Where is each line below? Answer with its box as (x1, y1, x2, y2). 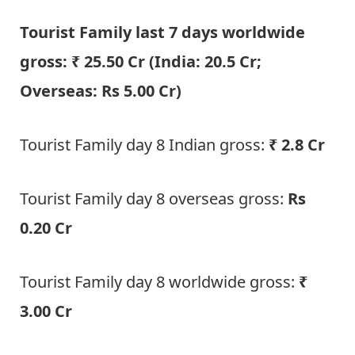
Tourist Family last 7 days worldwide (20, 21, 305, 44)
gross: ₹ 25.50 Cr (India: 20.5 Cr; (20, 51, 261, 73)
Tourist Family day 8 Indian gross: (20, 133, 269, 155)
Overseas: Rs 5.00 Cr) (20, 80, 181, 102)
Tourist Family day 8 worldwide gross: (20, 270, 299, 292)
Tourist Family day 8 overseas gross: (20, 187, 288, 209)
